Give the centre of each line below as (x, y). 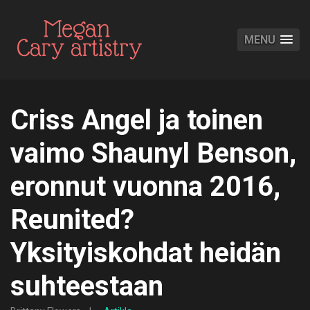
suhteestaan (87, 286)
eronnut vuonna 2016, (145, 186)
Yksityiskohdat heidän (146, 253)
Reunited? (72, 220)
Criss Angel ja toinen (137, 120)
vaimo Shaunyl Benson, (153, 153)
